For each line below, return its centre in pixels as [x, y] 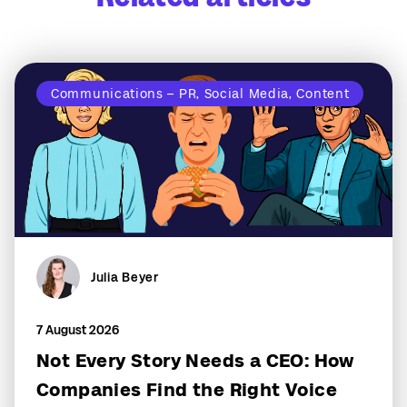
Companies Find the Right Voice [187, 390]
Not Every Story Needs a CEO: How [195, 361]
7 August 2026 [78, 330]
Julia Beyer [125, 278]
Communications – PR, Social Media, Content [200, 94]
